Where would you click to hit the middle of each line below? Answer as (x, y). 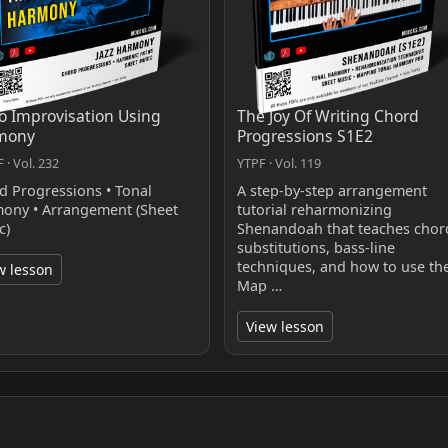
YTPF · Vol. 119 (278, 162)
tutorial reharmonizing (314, 209)
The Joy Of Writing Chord (327, 115)
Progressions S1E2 (304, 135)
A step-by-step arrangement (331, 190)
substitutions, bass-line (315, 247)
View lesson (284, 326)
